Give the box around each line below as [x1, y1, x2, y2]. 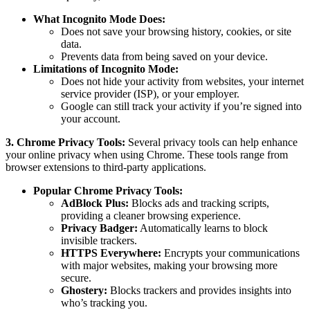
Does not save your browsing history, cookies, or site [61, 26, 291, 38]
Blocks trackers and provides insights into [107, 284, 291, 297]
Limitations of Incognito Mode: [33, 63, 179, 75]
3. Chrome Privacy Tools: [6, 136, 125, 149]
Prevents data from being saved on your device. [61, 51, 268, 63]
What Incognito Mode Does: [33, 13, 165, 26]
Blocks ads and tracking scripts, [129, 197, 269, 210]
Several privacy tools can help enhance [125, 136, 298, 149]
